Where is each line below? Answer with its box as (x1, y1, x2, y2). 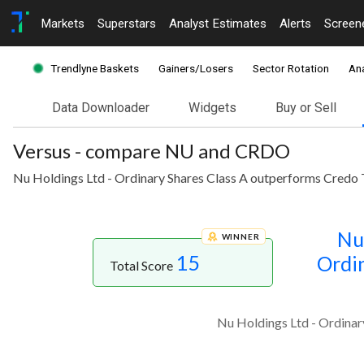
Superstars (97, 15, 156, 31)
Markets (41, 15, 84, 31)
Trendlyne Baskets (50, 62, 139, 76)
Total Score (110, 258, 175, 274)
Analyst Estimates (169, 15, 266, 31)
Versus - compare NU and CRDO (13, 139, 290, 163)
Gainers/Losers (158, 62, 233, 76)
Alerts (279, 15, 311, 31)
